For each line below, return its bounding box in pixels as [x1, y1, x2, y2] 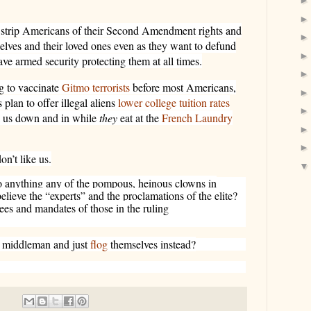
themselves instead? [108, 236, 196, 251]
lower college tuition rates [118, 94, 230, 110]
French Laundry [162, 110, 233, 125]
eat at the [117, 110, 162, 125]
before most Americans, [130, 79, 236, 94]
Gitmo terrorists [62, 79, 130, 94]
